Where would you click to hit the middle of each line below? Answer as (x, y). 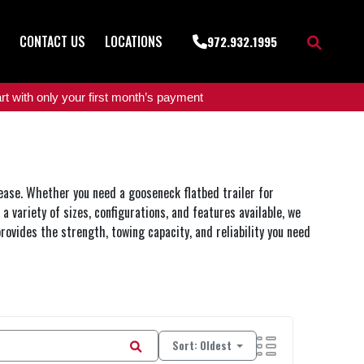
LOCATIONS (134, 42)
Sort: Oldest (203, 346)
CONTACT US (52, 42)
